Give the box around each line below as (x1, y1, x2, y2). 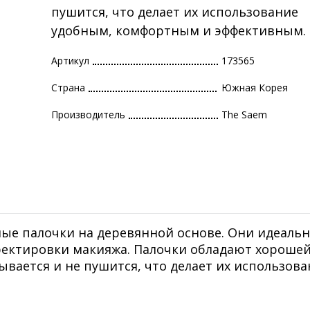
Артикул (51, 54, 89, 68)
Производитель (51, 108, 125, 122)
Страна (51, 81, 85, 95)
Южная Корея (221, 81, 288, 95)
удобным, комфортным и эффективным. (51, 22, 306, 39)
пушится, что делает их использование (51, 3, 298, 21)
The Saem (221, 108, 267, 122)
